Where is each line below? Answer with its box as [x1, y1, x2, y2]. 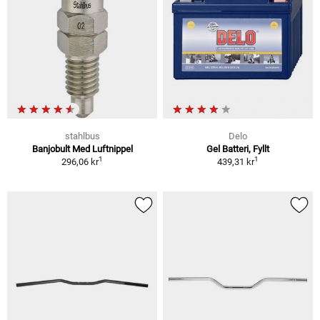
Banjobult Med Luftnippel [31, 143, 133, 154]
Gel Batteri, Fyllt [206, 143, 269, 154]
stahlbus [64, 130, 100, 141]
